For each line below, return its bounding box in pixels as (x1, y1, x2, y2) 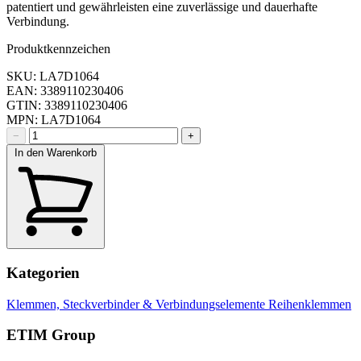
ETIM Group (6, 326, 96, 344)
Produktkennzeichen (6, 42, 110, 56)
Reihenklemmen (268, 297, 351, 311)
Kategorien (6, 263, 80, 281)
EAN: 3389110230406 (6, 84, 123, 98)
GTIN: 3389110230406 (6, 98, 127, 113)
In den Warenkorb (15, 147, 97, 160)
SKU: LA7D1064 (6, 69, 99, 84)
